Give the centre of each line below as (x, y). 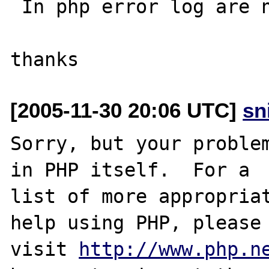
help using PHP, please (136, 222)
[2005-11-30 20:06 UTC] (127, 110)
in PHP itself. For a (130, 170)
